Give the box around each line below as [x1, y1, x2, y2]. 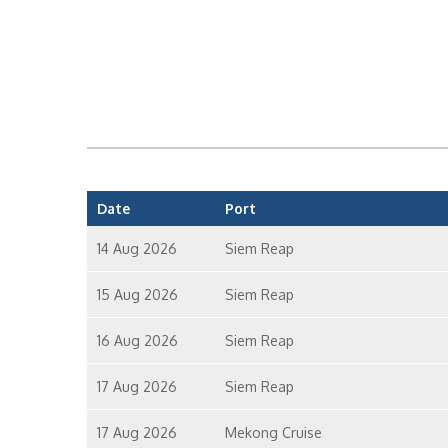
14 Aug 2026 [97, 240, 177, 257]
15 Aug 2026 [97, 286, 178, 303]
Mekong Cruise [224, 424, 322, 441]
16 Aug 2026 [97, 332, 178, 349]
